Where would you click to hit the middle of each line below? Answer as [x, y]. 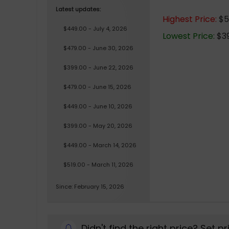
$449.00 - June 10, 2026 [98, 106]
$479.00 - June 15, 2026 [97, 87]
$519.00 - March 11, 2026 [98, 165]
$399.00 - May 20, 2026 [98, 126]
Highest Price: [190, 19]
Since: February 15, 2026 [90, 187]
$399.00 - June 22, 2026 [98, 67]
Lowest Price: [189, 36]
